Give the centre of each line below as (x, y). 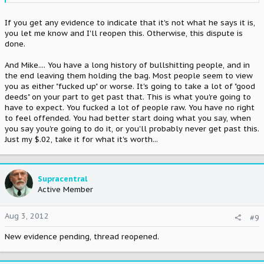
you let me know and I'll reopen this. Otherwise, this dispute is (124, 33)
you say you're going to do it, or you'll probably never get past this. (132, 128)
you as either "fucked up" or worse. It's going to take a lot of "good (130, 86)
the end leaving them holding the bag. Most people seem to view (129, 75)
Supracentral (62, 179)
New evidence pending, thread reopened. (82, 237)
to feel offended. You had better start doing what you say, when (128, 118)
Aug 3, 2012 (27, 216)
